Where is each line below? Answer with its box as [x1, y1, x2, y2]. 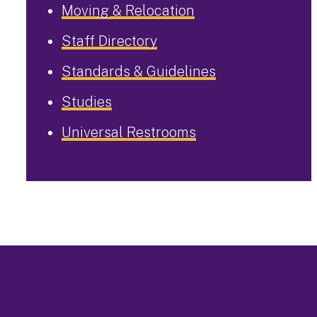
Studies [62, 93, 112, 110]
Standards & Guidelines [62, 63, 216, 80]
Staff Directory [62, 33, 157, 50]
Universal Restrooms [62, 124, 196, 141]
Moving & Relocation [62, 2, 195, 19]
